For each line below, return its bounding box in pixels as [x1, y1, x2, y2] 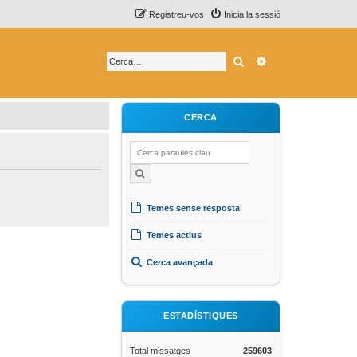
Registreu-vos [149, 10, 204, 19]
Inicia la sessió [224, 10, 280, 19]
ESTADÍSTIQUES [163, 311, 238, 320]
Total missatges [130, 346, 190, 355]
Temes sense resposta [144, 203, 240, 213]
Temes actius [144, 230, 202, 240]
